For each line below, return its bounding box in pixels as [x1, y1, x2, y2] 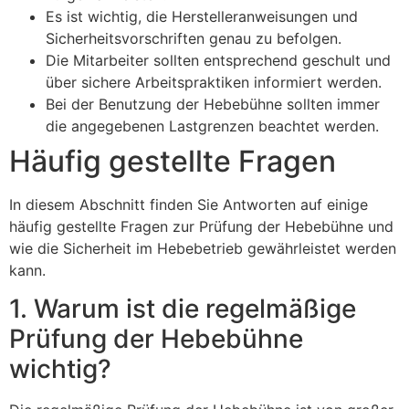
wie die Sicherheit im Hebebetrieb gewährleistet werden [9, 238, 396, 257]
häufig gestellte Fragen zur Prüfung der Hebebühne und [9, 216, 393, 236]
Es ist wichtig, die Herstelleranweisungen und [46, 6, 358, 26]
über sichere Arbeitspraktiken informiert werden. [46, 72, 382, 91]
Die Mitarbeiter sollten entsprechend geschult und [46, 50, 391, 69]
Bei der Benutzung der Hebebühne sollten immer [46, 94, 380, 113]
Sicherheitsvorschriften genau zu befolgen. [46, 28, 341, 47]
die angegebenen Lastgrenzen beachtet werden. [46, 116, 379, 135]
